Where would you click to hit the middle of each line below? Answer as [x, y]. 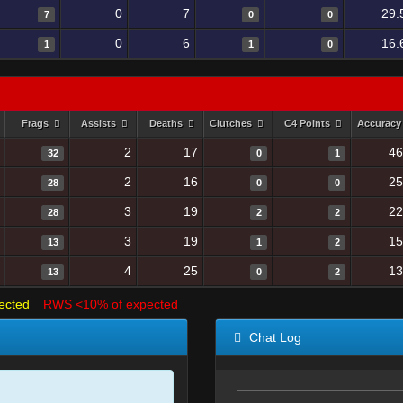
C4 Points [308, 123]
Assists [99, 123]
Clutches [232, 123]
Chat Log [273, 337]
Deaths [167, 123]
